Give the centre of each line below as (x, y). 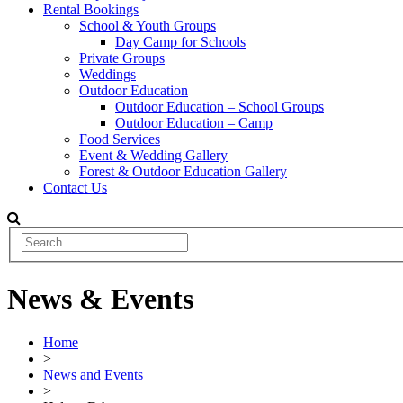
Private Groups (122, 58)
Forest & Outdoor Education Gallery (183, 171)
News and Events (93, 375)
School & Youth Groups (148, 25)
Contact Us (75, 187)
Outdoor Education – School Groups (219, 106)
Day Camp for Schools (180, 41)
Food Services (120, 139)
